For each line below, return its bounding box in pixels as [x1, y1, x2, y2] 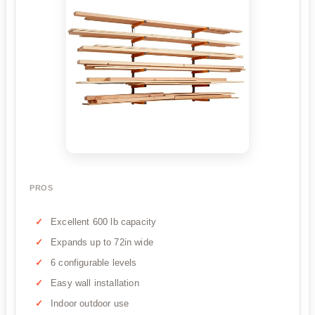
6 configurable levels [51, 257, 137, 268]
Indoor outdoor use [51, 297, 129, 309]
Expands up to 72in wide [51, 236, 153, 247]
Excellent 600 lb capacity [51, 216, 157, 227]
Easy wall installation [51, 277, 139, 288]
